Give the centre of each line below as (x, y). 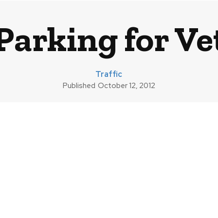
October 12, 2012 (126, 86)
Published (79, 85)
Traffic (109, 74)
